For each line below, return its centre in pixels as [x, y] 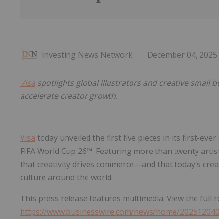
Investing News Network [87, 55]
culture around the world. [66, 178]
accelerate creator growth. [69, 96]
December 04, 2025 [182, 55]
